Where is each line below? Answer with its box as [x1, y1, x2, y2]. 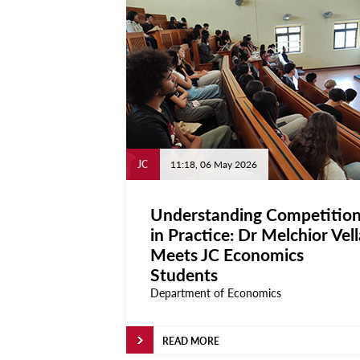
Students [150, 263, 218, 286]
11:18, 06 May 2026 [170, 157, 257, 171]
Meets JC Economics [150, 243, 304, 266]
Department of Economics [150, 284, 281, 301]
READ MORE [162, 334, 219, 348]
